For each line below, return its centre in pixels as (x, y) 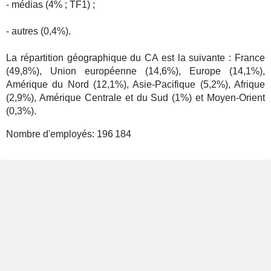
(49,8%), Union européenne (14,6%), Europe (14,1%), (135, 71)
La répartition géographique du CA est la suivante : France (135, 58)
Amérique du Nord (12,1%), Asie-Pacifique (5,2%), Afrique (135, 84)
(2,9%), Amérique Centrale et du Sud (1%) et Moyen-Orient (135, 98)
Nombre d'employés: (51, 134)
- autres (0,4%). (38, 31)
